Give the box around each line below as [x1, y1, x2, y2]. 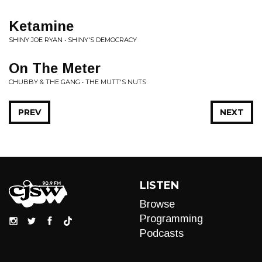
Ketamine [9, 18, 74, 34]
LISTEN [140, 179, 179, 192]
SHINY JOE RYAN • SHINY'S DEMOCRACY [9, 36, 137, 44]
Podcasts [140, 227, 184, 239]
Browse [140, 198, 175, 210]
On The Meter [9, 60, 101, 76]
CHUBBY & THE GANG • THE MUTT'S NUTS [9, 78, 146, 86]
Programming [140, 213, 203, 225]
